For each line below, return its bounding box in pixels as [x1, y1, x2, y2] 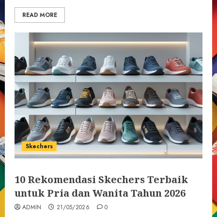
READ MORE [22, 11, 57, 19]
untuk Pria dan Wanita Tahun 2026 [15, 186, 186, 200]
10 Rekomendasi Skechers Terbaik [15, 173, 188, 186]
